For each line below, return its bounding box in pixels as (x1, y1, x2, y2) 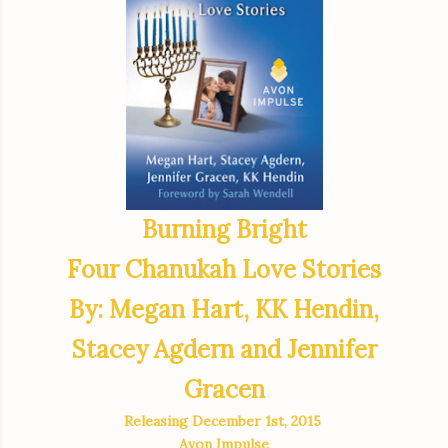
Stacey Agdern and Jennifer (71, 334, 377, 366)
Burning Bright (141, 214, 307, 246)
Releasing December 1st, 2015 (123, 412, 325, 431)
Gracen (183, 374, 265, 406)
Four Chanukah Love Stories (67, 254, 381, 286)
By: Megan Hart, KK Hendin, (69, 294, 379, 326)
